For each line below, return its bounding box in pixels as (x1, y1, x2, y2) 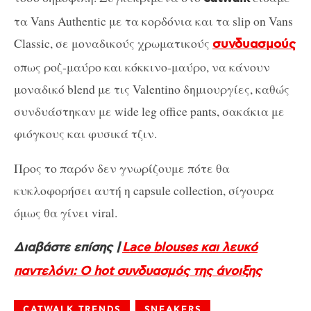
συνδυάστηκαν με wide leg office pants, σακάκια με (14, 103, 285, 120)
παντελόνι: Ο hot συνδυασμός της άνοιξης (14, 264, 262, 280)
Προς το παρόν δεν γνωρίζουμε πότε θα (14, 159, 230, 176)
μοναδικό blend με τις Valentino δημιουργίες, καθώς (14, 81, 289, 98)
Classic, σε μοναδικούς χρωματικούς (14, 35, 212, 52)
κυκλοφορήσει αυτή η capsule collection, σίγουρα (14, 181, 274, 199)
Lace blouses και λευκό (122, 240, 258, 256)
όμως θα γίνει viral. (14, 203, 117, 221)
